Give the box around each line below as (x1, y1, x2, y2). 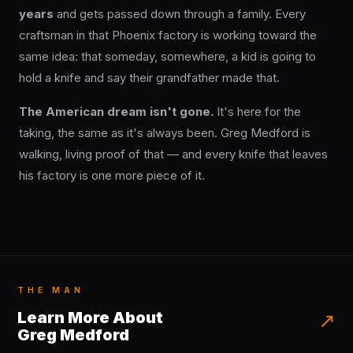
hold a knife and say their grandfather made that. (19, 70, 280, 86)
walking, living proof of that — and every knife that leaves (19, 147, 328, 162)
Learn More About (17, 308, 163, 328)
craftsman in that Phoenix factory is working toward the (19, 28, 317, 43)
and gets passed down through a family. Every (54, 6, 306, 22)
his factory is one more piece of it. (19, 168, 205, 184)
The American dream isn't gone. (19, 104, 214, 120)
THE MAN (17, 285, 84, 295)
